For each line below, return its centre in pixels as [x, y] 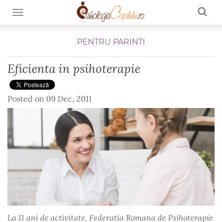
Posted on [27, 99]
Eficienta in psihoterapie [74, 68]
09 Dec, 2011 [69, 99]
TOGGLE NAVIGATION [55, 13]
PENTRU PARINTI [111, 42]
